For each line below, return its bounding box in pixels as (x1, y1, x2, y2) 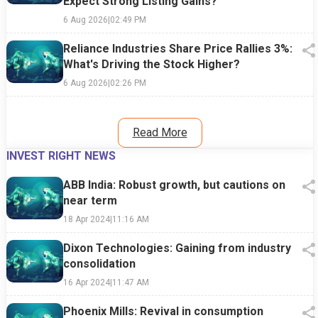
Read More (132, 125, 187, 139)
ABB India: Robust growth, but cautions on (63, 177, 285, 192)
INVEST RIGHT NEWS (6, 148, 116, 163)
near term (63, 193, 117, 207)
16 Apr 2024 (63, 277, 110, 287)
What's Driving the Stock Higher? (63, 57, 240, 71)
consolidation (63, 256, 136, 270)
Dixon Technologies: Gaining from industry (63, 241, 291, 255)
